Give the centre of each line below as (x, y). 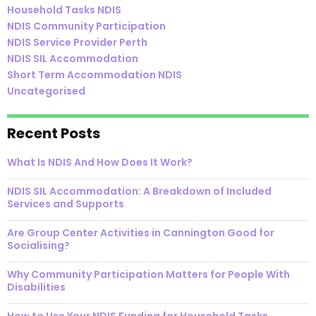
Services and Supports (66, 203)
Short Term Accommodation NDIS (95, 74)
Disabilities (36, 287)
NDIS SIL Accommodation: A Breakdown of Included (139, 191)
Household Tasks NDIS (64, 10)
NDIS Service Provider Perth (77, 42)
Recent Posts (54, 133)
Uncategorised (46, 91)
